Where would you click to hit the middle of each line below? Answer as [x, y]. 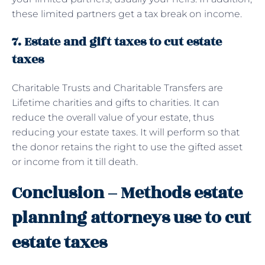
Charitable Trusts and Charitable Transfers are [117, 88]
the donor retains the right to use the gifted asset [127, 147]
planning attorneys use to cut [131, 218]
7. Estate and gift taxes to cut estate [117, 41]
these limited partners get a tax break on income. [128, 14]
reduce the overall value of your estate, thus [113, 117]
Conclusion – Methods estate [127, 193]
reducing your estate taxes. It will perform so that [126, 132]
